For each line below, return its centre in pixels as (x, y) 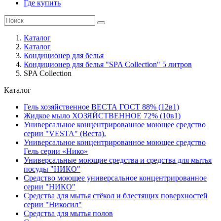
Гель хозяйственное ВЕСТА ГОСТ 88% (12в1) (101, 107)
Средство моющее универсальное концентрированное (115, 178)
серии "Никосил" (53, 204)
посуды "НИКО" (52, 169)
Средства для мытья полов (68, 213)
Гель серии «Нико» (56, 151)
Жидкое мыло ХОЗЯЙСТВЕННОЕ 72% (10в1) (102, 116)
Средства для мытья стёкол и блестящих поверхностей (116, 196)
